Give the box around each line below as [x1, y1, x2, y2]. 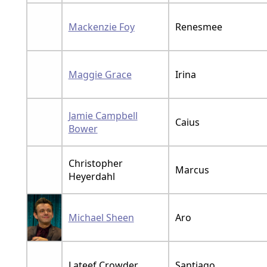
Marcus [175, 163, 209, 176]
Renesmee [175, 20, 222, 33]
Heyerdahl [68, 169, 115, 183]
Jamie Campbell [68, 108, 138, 122]
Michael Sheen [68, 210, 134, 224]
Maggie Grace [68, 67, 132, 81]
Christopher [68, 156, 123, 170]
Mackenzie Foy [68, 20, 135, 33]
